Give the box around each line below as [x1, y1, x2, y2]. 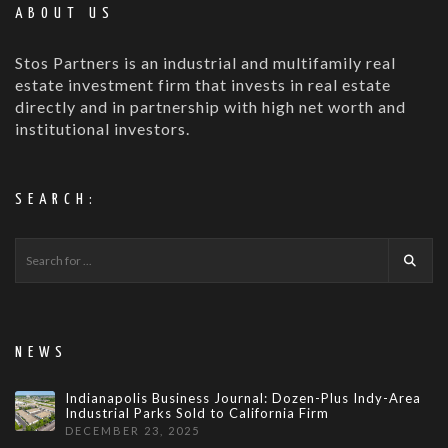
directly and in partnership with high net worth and [15, 97, 406, 117]
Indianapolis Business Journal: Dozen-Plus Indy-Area [64, 390, 421, 407]
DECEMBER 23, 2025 [64, 424, 200, 438]
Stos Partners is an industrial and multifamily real [15, 53, 396, 73]
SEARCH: [15, 192, 98, 208]
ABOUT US [15, 6, 115, 22]
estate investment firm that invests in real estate [15, 75, 391, 95]
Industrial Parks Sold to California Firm [64, 405, 329, 422]
